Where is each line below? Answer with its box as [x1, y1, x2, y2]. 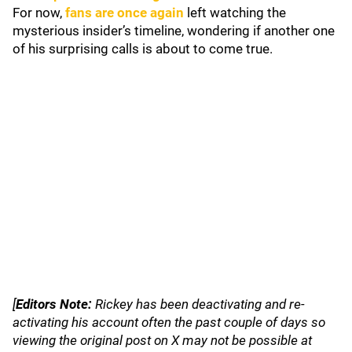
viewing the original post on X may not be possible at [13, 332, 312, 348]
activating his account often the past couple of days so [13, 314, 325, 330]
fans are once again [65, 5, 184, 20]
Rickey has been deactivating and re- [92, 296, 305, 312]
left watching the [184, 5, 286, 20]
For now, [13, 5, 65, 20]
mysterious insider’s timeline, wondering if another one [13, 23, 335, 38]
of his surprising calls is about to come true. [13, 41, 276, 57]
